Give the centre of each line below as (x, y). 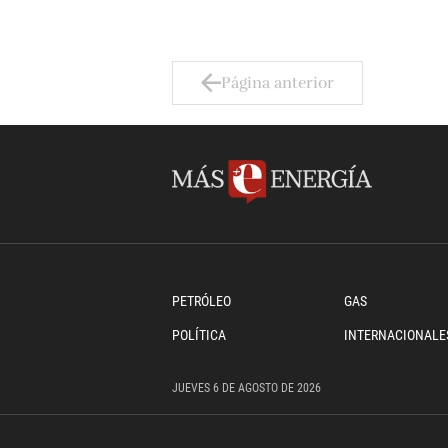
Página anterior (277, 83)
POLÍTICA (199, 335)
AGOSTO (258, 388)
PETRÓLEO (201, 301)
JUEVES (191, 388)
